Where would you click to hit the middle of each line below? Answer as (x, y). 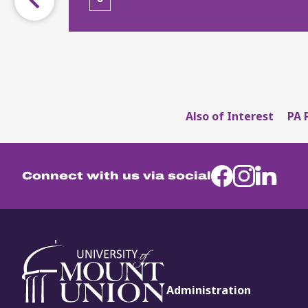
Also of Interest (230, 117)
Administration (209, 290)
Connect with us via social (117, 176)
